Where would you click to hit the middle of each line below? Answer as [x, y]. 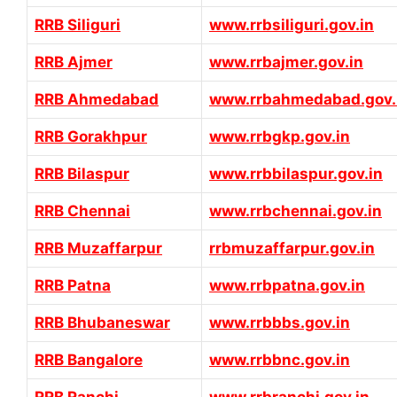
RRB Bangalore [89, 360]
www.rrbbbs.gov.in [280, 323]
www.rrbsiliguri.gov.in [292, 25]
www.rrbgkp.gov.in [280, 137]
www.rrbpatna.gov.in [287, 286]
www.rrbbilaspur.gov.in [296, 174]
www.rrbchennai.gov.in [296, 211]
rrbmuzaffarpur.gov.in [292, 249]
